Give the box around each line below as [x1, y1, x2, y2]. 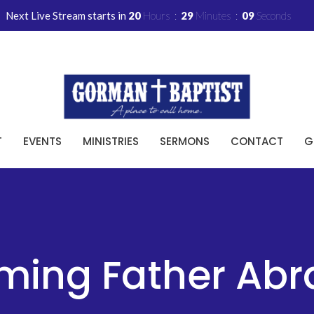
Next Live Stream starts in [6, 8, 128, 22]
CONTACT [231, 133, 283, 149]
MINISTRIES [83, 133, 139, 149]
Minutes [196, 8, 231, 22]
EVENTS [23, 133, 62, 149]
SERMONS [160, 133, 210, 149]
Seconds [257, 8, 292, 22]
